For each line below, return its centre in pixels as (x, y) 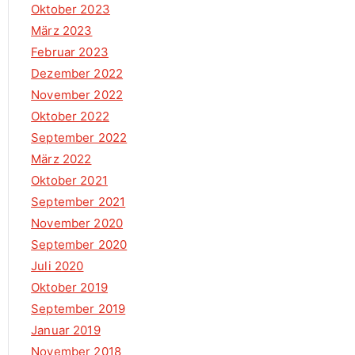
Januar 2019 (66, 330)
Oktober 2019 (69, 288)
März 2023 (62, 31)
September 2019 (78, 309)
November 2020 (77, 223)
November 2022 (77, 95)
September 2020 (79, 245)
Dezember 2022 (77, 74)
